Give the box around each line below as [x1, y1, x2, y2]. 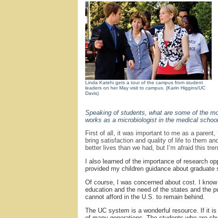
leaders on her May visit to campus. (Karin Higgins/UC [85, 85, 205, 91]
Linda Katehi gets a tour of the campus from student [85, 79, 203, 85]
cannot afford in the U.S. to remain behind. [85, 193, 205, 200]
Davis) [85, 90, 99, 96]
